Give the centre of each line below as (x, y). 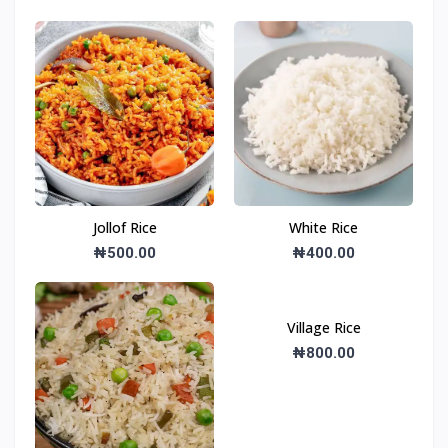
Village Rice (323, 327)
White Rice (323, 227)
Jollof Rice (124, 227)
